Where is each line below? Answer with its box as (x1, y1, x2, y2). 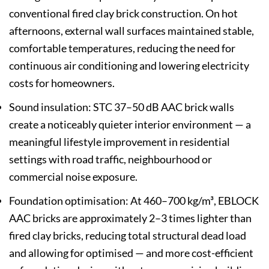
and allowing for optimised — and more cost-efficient (9, 246, 253, 259)
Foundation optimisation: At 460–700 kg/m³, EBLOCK (9, 193, 259, 207)
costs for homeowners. (9, 76, 115, 89)
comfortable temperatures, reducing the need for (9, 41, 235, 55)
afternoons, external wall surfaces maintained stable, (9, 23, 254, 37)
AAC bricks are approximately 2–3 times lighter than (9, 211, 252, 225)
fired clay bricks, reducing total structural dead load (9, 228, 246, 242)
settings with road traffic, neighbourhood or (9, 152, 212, 166)
